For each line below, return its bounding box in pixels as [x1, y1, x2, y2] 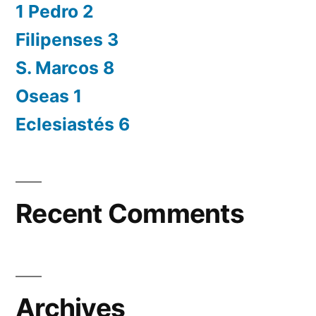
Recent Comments [16, 197, 244, 229]
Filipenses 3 [16, 28, 119, 50]
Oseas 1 [16, 85, 82, 107]
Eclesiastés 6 [16, 113, 130, 135]
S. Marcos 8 [16, 56, 114, 78]
